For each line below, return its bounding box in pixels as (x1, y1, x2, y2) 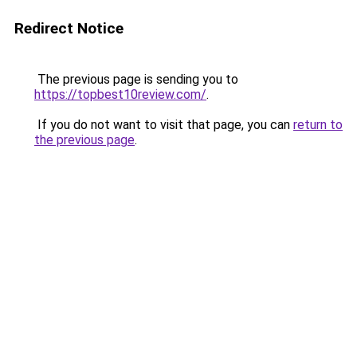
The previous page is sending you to (34, 72, 238, 87)
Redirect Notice (14, 19, 124, 37)
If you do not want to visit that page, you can (34, 117, 293, 132)
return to (293, 117, 343, 132)
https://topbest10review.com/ (34, 87, 206, 102)
